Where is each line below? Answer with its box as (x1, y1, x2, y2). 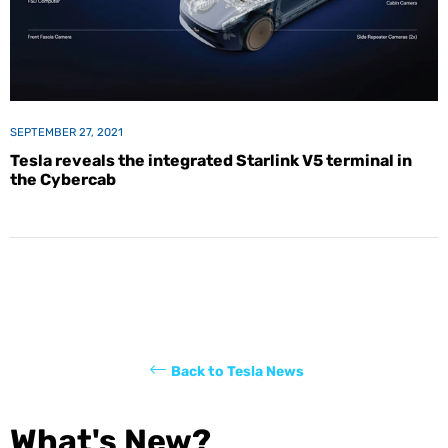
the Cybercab (10, 169, 116, 189)
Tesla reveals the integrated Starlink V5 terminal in (10, 150, 412, 170)
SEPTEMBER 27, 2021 (10, 124, 123, 139)
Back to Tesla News (170, 362, 304, 380)
